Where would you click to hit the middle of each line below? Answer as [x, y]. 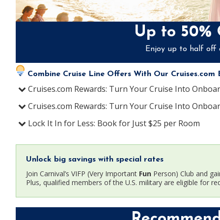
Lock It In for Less [61, 123]
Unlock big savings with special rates [95, 160]
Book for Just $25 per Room [149, 123]
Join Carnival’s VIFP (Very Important [82, 174]
